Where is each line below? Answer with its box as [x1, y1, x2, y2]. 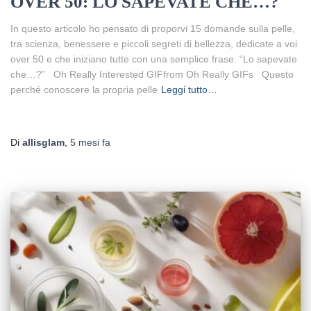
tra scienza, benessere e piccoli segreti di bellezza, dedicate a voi [10, 38, 297, 50]
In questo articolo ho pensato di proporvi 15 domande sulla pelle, [10, 23, 295, 35]
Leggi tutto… [161, 84, 217, 96]
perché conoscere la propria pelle [10, 84, 158, 96]
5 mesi [70, 137, 99, 149]
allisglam [22, 137, 65, 149]
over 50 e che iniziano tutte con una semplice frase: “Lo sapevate [10, 53, 297, 65]
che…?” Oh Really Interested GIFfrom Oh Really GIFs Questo [10, 69, 294, 81]
